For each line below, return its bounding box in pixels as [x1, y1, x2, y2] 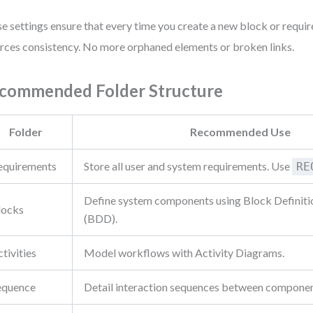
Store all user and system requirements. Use [84, 159, 293, 173]
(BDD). [84, 212, 118, 225]
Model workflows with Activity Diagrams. [84, 246, 285, 259]
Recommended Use [189, 125, 291, 138]
